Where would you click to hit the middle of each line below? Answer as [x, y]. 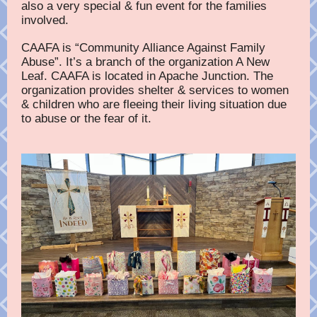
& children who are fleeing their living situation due [154, 104]
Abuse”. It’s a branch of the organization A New [145, 62]
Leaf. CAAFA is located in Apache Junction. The [147, 76]
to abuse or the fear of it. [88, 119]
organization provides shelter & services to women [155, 90]
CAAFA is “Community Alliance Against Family [143, 48]
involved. [45, 20]
